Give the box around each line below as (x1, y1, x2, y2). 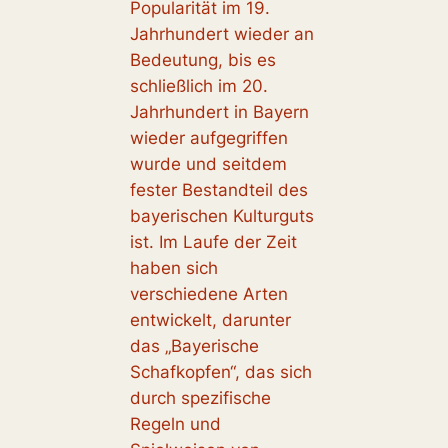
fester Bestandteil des (129, 179, 308, 200)
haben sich (129, 257, 218, 278)
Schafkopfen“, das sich (129, 361, 312, 382)
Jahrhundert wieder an (129, 23, 314, 44)
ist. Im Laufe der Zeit (129, 231, 297, 252)
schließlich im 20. (129, 75, 268, 96)
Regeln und (129, 413, 221, 434)
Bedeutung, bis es (129, 49, 276, 70)
